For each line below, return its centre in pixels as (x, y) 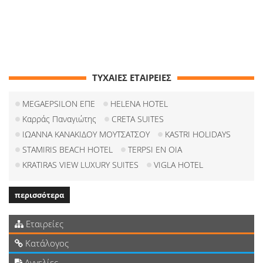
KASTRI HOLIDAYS (198, 134)
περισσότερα (39, 195)
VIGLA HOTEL (178, 165)
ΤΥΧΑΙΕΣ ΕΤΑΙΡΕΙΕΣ (131, 78)
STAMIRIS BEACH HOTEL (68, 150)
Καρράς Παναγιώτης (59, 119)
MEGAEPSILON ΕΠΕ (59, 104)
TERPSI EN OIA (155, 150)
